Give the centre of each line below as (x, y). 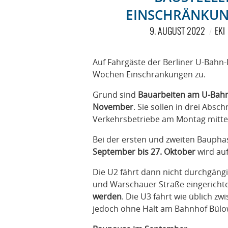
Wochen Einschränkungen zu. (149, 74)
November (113, 107)
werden (107, 196)
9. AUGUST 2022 (177, 31)
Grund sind (115, 95)
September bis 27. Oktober (144, 152)
